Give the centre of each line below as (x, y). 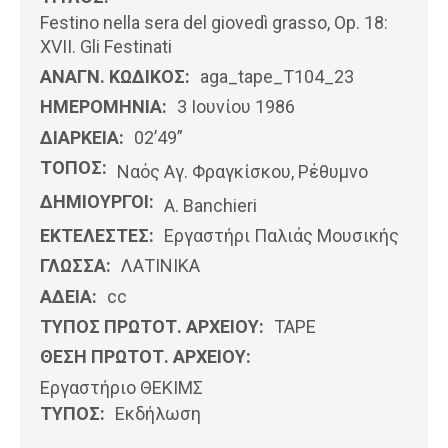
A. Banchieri (210, 206)
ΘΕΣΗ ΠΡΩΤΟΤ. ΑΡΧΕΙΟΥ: (145, 357)
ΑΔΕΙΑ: (68, 296)
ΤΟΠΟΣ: (73, 168)
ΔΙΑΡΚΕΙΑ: (82, 137)
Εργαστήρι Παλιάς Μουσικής (281, 236)
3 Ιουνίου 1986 (236, 107)
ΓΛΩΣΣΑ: (75, 266)
